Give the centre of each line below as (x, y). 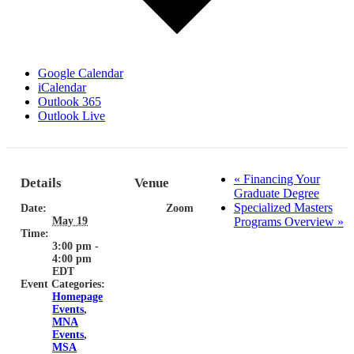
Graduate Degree (276, 194)
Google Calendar (81, 73)
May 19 (70, 220)
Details (41, 183)
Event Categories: (63, 284)
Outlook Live (72, 116)
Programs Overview (285, 222)
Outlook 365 (70, 102)
